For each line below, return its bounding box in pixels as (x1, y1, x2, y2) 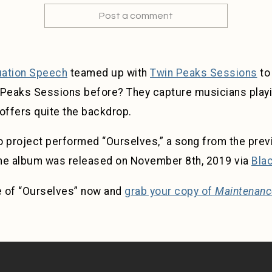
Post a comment (99, 11, 173, 21)
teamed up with (67, 66, 150, 79)
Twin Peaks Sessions (150, 66, 257, 79)
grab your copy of (124, 185, 215, 197)
